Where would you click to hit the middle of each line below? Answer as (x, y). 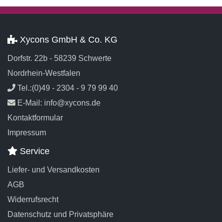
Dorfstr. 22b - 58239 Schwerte (59, 58)
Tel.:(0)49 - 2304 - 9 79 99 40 (67, 88)
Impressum (27, 133)
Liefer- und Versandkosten (54, 170)
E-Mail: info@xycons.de (58, 103)
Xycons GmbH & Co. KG (67, 40)
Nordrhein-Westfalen (44, 73)
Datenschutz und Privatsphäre (60, 214)
